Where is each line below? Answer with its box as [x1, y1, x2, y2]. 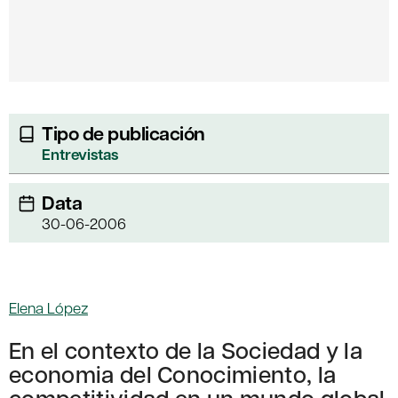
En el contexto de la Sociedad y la [9, 334, 362, 366]
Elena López [9, 298, 88, 318]
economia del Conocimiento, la [9, 358, 337, 390]
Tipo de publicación [42, 120, 205, 147]
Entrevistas [42, 144, 118, 165]
